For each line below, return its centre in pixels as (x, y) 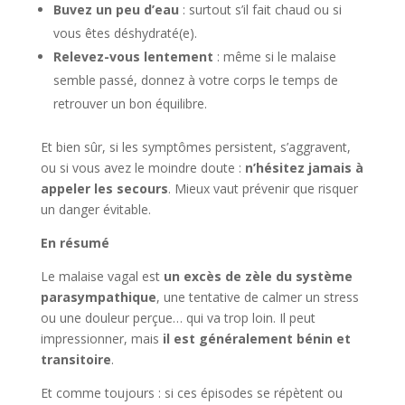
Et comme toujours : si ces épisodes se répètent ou (191, 392)
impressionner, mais (101, 338)
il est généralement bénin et (256, 338)
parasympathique (98, 297)
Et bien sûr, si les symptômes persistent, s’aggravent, (195, 146)
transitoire (75, 359)
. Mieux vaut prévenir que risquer (263, 188)
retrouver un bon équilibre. (130, 103)
